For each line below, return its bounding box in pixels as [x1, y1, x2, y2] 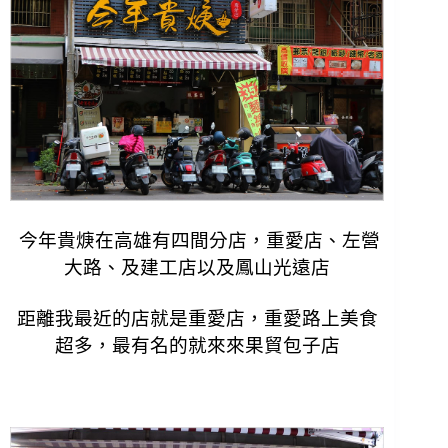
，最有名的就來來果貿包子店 [92, 334, 340, 356]
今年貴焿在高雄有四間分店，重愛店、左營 [14, 229, 381, 251]
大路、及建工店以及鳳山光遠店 [64, 256, 331, 278]
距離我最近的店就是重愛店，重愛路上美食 [16, 307, 378, 329]
